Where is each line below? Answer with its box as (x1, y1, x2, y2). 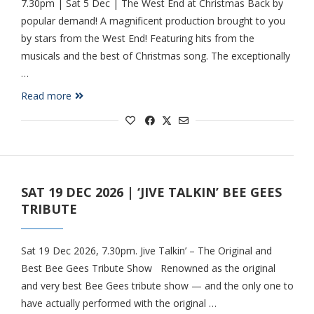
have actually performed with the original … (20, 296, 217, 310)
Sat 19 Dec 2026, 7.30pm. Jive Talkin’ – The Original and (20, 244, 272, 257)
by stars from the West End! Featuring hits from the (20, 32, 254, 45)
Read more (20, 89, 71, 102)
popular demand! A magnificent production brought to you (20, 14, 285, 27)
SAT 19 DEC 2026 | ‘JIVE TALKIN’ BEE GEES (20, 184, 282, 200)
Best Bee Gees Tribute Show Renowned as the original (20, 261, 275, 275)
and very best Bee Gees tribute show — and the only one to (20, 279, 294, 292)
